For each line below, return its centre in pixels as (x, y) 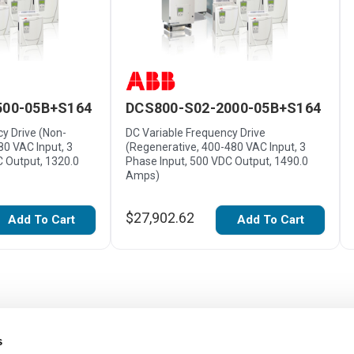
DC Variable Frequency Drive (196, 132)
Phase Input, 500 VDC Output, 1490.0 (217, 161)
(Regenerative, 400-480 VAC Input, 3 (216, 147)
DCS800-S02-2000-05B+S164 (223, 108)
